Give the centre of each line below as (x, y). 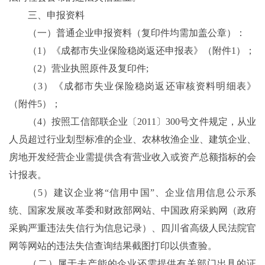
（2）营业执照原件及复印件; (88, 69)
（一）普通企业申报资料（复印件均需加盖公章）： (137, 33)
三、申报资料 (56, 15)
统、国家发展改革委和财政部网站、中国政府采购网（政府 (132, 211)
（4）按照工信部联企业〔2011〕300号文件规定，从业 (142, 122)
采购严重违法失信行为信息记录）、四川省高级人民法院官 (132, 228)
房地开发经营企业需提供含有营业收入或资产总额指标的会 (132, 157)
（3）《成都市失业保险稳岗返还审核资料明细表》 (142, 86)
